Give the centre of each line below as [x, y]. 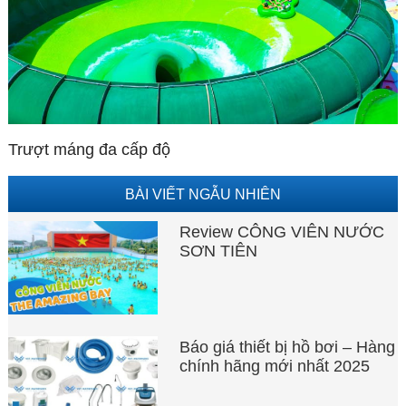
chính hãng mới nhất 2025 [275, 367]
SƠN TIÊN [219, 251]
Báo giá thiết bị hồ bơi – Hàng [288, 348]
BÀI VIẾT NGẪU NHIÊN [203, 193]
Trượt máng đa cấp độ [89, 149]
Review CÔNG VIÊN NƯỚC [282, 232]
